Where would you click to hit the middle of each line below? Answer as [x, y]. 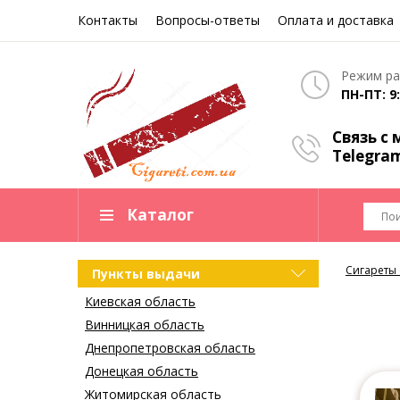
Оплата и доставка [336, 20]
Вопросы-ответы [208, 20]
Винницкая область [145, 325]
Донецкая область [142, 371]
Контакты [108, 20]
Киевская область [140, 302]
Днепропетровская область [170, 348]
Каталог [160, 215]
